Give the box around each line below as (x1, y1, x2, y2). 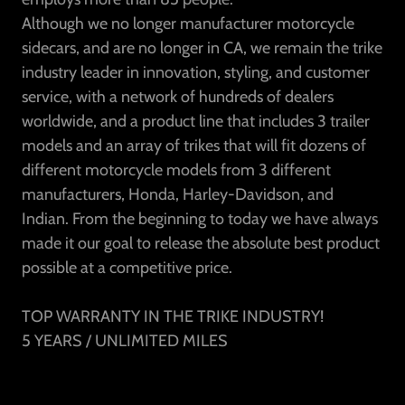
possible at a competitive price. (22, 258, 232, 278)
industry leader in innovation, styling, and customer (22, 62, 370, 82)
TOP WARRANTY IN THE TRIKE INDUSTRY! (22, 306, 324, 326)
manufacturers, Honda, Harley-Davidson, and (22, 184, 334, 204)
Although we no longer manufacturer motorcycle (22, 14, 354, 33)
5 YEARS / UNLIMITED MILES (22, 331, 228, 351)
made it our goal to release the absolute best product (22, 233, 380, 253)
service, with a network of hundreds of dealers (22, 87, 334, 107)
